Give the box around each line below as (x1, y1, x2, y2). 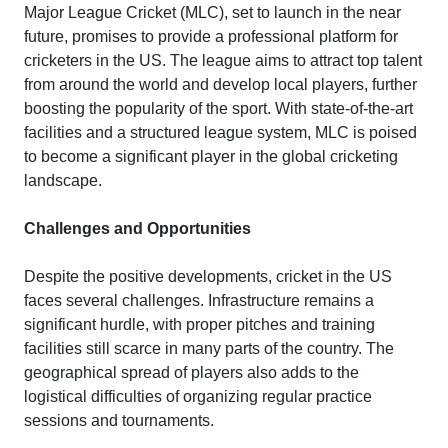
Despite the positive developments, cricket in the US (24, 267, 392, 285)
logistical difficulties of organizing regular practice (24, 387, 372, 405)
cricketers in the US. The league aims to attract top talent (24, 51, 422, 69)
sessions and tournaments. (24, 411, 214, 429)
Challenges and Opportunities (24, 219, 251, 237)
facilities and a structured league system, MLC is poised (24, 123, 417, 141)
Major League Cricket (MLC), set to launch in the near (24, 3, 401, 21)
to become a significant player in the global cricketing (24, 147, 398, 165)
